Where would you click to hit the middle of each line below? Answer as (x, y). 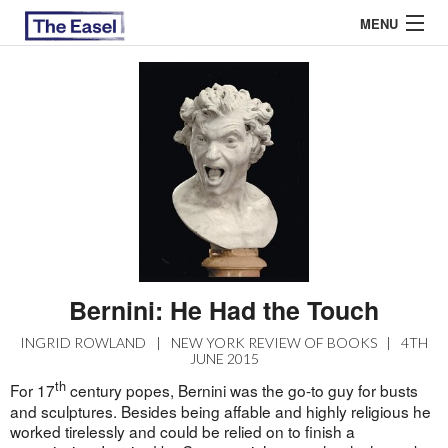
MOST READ (66, 291)
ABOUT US (60, 123)
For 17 (32, 390)
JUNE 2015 (224, 359)
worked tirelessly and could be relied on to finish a (182, 430)
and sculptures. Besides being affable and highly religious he (220, 410)
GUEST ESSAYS (76, 249)
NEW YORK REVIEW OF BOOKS (273, 343)
